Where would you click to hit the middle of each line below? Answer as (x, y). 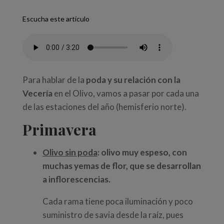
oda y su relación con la (135, 80)
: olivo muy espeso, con (142, 152)
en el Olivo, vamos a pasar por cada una (126, 93)
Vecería (38, 93)
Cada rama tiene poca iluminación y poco (117, 201)
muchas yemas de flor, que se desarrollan (121, 166)
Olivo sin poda (70, 152)
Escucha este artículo (56, 19)
